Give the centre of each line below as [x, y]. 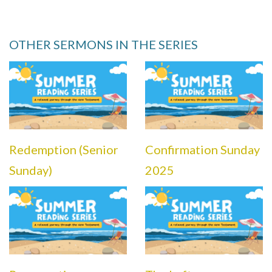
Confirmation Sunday [202, 149]
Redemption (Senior [64, 149]
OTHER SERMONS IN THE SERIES [104, 45]
